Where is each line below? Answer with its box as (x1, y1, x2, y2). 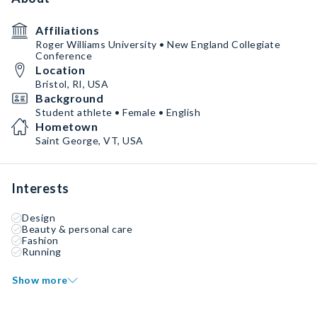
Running (22, 246, 62, 258)
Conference (35, 50, 92, 62)
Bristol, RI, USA (35, 78, 108, 90)
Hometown (35, 120, 98, 133)
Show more (12, 274, 68, 286)
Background (35, 91, 103, 105)
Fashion (22, 234, 59, 246)
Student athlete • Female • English (35, 106, 200, 118)
